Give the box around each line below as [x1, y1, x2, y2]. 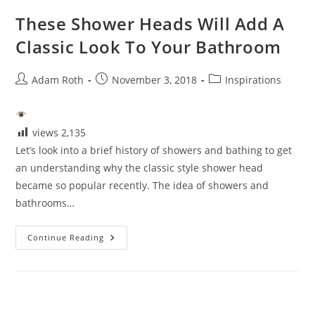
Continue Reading [27, 231, 105, 243]
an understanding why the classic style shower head [15, 160, 264, 174]
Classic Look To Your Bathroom [15, 34, 281, 58]
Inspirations [225, 72, 282, 86]
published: [95, 86, 146, 101]
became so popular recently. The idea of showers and [15, 178, 269, 192]
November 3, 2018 [112, 72, 198, 86]
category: [208, 86, 252, 101]
